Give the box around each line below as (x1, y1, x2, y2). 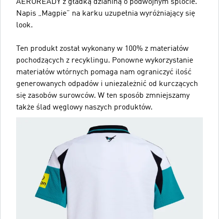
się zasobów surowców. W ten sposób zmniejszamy (16, 92, 190, 100)
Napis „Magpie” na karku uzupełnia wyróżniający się (16, 10, 195, 18)
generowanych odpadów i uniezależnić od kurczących (16, 80, 198, 88)
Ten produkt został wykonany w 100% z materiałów (16, 45, 189, 53)
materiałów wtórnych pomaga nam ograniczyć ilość (16, 68, 192, 76)
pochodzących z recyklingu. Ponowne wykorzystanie (16, 57, 193, 65)
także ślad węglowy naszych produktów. (16, 104, 153, 111)
